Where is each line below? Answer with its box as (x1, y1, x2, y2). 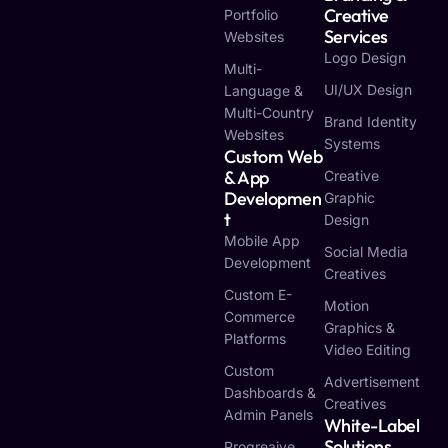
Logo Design (323, 49, 406, 67)
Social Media (323, 243, 408, 261)
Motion (323, 297, 369, 315)
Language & (224, 82, 303, 100)
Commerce (224, 308, 295, 326)
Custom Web (224, 145, 323, 169)
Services (323, 25, 388, 49)
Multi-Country (224, 104, 314, 122)
